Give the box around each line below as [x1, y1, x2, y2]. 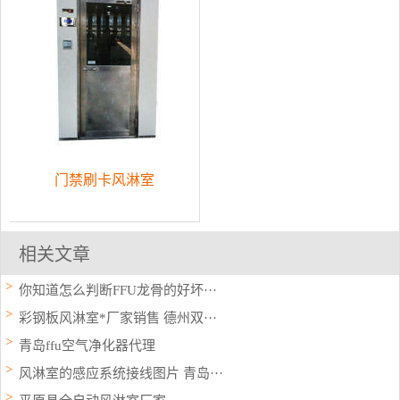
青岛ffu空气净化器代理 [19, 337, 155, 353]
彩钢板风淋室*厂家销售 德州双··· [19, 310, 217, 325]
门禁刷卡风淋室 [54, 171, 154, 187]
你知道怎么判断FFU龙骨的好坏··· [19, 282, 217, 297]
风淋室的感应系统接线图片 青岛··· [19, 365, 223, 380]
